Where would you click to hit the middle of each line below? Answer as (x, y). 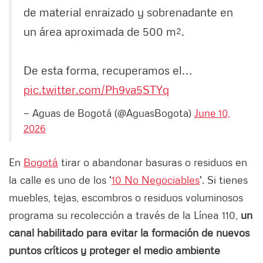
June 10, (212, 113)
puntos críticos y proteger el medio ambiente (114, 250)
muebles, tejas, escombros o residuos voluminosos (126, 198)
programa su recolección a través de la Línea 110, (125, 215)
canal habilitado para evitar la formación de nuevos (129, 233)
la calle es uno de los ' (60, 180)
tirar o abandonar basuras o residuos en (153, 162)
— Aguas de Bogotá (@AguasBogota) (109, 113)
